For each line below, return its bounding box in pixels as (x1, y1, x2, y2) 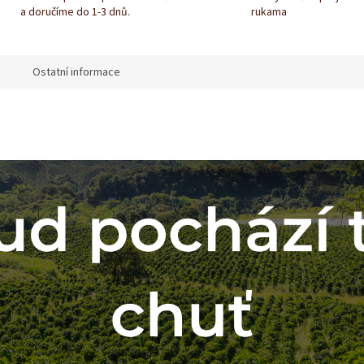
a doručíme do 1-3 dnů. (19, 4, 130, 21)
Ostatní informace (32, 64, 120, 81)
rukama (251, 4, 287, 21)
